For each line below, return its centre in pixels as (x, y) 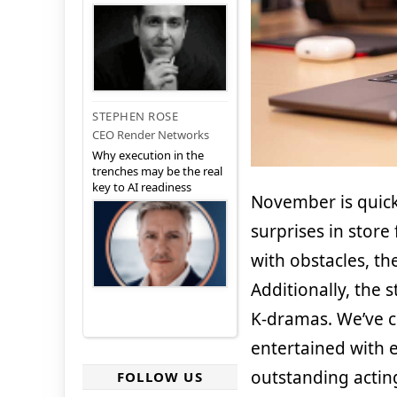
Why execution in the (148, 156)
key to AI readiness (142, 187)
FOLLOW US (160, 377)
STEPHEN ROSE (135, 117)
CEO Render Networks (151, 135)
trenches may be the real (157, 171)
